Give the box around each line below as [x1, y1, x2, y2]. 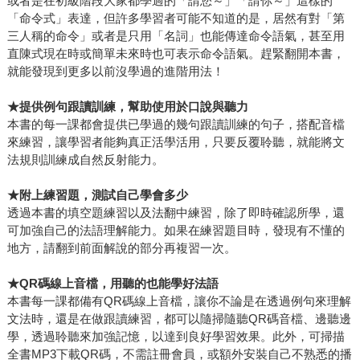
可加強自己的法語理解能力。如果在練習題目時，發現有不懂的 [6, 223, 345, 238]
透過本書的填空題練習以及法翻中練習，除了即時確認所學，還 [6, 206, 345, 220]
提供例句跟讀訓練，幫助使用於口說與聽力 [18, 100, 248, 114]
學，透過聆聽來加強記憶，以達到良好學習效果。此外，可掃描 [6, 329, 345, 344]
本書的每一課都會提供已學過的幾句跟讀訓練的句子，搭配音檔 [6, 117, 345, 132]
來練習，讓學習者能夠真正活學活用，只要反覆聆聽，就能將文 [6, 135, 345, 149]
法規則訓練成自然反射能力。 [6, 153, 164, 167]
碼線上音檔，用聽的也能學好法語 [37, 276, 219, 291]
